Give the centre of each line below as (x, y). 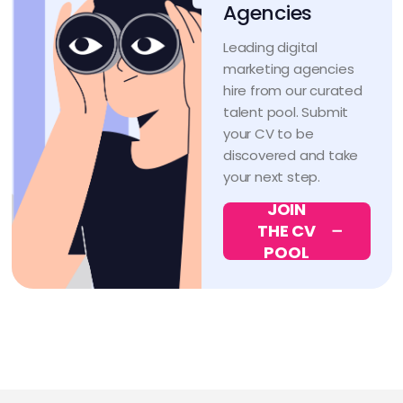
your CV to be (269, 133)
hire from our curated (293, 90)
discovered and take (291, 155)
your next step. (272, 176)
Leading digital (271, 47)
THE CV (286, 230)
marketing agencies (289, 68)
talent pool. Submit (286, 112)
